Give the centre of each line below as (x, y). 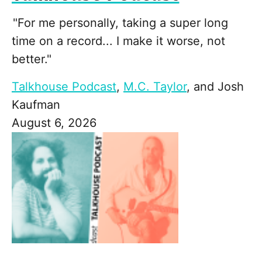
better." (32, 59)
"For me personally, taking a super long (120, 23)
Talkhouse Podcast (64, 86)
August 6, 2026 (54, 123)
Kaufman (36, 104)
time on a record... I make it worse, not (118, 41)
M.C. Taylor (155, 86)
